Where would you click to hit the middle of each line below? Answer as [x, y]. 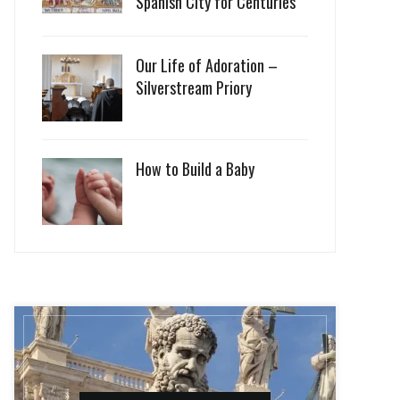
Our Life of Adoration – [207, 65]
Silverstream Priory [194, 87]
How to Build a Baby [195, 169]
